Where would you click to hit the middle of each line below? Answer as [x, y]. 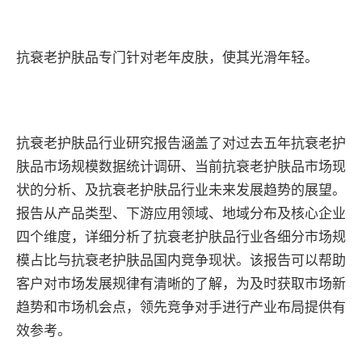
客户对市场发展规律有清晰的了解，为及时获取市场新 [181, 284]
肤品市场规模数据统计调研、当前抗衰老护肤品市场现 [181, 167]
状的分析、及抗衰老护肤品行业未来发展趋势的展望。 [181, 190]
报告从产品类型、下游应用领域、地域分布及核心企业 [181, 214]
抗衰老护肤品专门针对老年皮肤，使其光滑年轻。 [167, 58]
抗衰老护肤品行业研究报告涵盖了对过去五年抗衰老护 [181, 143]
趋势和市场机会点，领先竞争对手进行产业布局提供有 [181, 307]
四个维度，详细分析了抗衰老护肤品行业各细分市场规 [181, 237]
